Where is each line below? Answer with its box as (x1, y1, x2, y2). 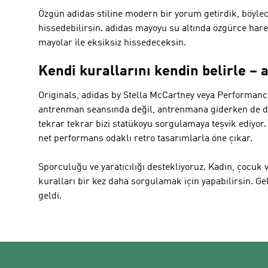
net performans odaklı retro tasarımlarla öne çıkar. (38, 133, 252, 144)
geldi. (38, 191, 62, 201)
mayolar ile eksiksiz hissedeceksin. (38, 38, 186, 48)
